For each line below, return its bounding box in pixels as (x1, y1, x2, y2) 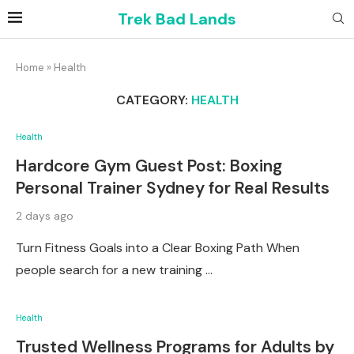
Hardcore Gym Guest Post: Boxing (16, 155, 282, 177)
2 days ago (16, 209, 73, 223)
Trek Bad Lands (118, 9, 236, 29)
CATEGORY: (115, 92, 188, 108)
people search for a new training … (16, 262, 213, 278)
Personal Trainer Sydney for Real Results (16, 177, 330, 199)
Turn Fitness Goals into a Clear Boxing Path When (16, 239, 299, 256)
